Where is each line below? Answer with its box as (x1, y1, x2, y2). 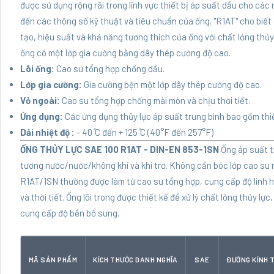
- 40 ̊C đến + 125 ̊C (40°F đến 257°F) (75, 127, 213, 138)
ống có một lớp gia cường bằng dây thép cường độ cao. (20, 47, 231, 59)
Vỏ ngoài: (20, 95, 60, 106)
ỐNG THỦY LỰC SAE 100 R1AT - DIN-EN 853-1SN (20, 144, 219, 155)
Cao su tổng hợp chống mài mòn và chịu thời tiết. (60, 95, 250, 106)
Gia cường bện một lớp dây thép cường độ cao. (82, 79, 262, 91)
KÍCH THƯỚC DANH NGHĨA (93, 255, 178, 264)
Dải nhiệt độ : (20, 127, 75, 138)
